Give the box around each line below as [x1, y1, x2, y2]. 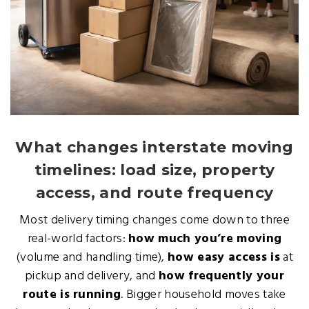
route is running [23, 285, 121, 305]
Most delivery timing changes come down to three [19, 210, 290, 230]
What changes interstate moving [15, 138, 294, 157]
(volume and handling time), [16, 248, 168, 268]
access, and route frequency [35, 183, 274, 202]
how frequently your [158, 266, 285, 286]
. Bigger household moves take [121, 285, 286, 305]
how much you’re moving [128, 229, 282, 249]
